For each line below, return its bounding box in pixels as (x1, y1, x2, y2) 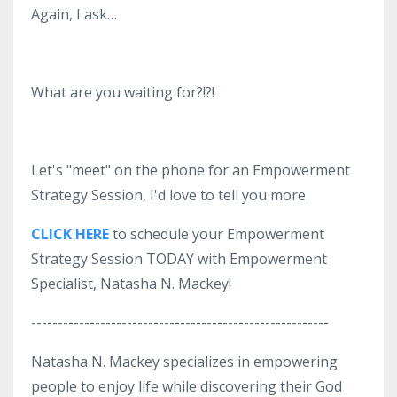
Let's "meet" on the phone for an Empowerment (31, 160, 350, 180)
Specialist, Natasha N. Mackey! (31, 273, 231, 293)
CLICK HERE (31, 223, 109, 244)
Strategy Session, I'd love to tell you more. (31, 184, 308, 205)
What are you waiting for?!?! (31, 82, 214, 102)
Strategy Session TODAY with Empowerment (31, 248, 327, 269)
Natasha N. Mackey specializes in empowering (31, 351, 338, 371)
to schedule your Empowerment (109, 223, 324, 244)
